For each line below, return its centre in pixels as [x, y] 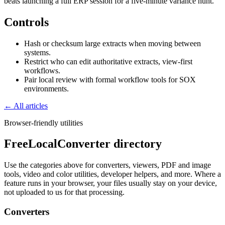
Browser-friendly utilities [43, 123]
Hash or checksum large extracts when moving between [113, 43]
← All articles [26, 105]
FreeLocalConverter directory [83, 144]
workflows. [42, 70]
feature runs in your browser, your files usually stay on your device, [110, 183]
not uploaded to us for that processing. [64, 192]
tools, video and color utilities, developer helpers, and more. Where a [113, 174]
